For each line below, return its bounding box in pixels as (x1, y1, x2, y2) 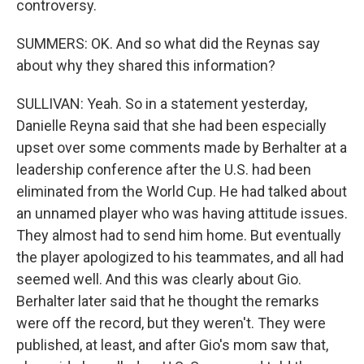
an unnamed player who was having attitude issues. (16, 205, 348, 222)
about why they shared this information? (16, 57, 275, 74)
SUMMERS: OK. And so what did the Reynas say (16, 35, 320, 52)
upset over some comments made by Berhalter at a (16, 139, 347, 156)
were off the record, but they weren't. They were (16, 314, 326, 331)
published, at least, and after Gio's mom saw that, (16, 336, 328, 353)
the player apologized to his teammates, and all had (16, 249, 344, 266)
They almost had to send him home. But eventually (16, 227, 341, 244)
